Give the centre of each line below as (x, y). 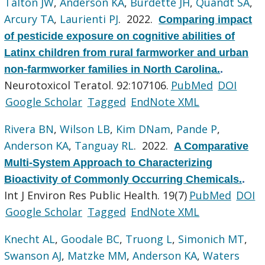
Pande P (197, 129)
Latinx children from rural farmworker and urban (127, 52)
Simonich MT (211, 239)
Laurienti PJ (89, 19)
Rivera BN (29, 129)
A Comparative (211, 146)
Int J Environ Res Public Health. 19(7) (96, 195)
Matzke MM (97, 255)
